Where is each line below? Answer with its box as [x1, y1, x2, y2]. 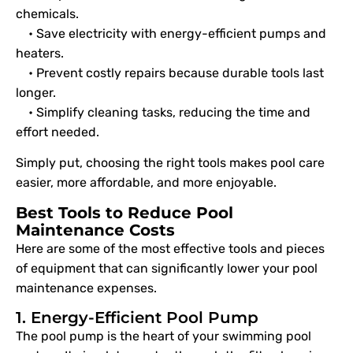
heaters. [16, 45, 64, 61]
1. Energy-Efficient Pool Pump [16, 308, 258, 328]
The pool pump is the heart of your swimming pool [16, 329, 311, 344]
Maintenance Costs [16, 220, 175, 240]
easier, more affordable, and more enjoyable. [16, 175, 277, 191]
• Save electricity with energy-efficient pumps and [16, 25, 326, 41]
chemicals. [16, 6, 79, 21]
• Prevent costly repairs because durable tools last [16, 65, 324, 80]
